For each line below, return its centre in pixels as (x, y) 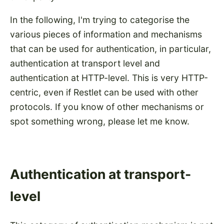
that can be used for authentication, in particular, (110, 49)
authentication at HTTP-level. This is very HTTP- (109, 78)
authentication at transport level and (85, 63)
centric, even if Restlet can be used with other (104, 92)
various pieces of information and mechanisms (106, 34)
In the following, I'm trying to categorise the (100, 20)
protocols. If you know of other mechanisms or (107, 107)
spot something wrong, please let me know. (100, 121)
